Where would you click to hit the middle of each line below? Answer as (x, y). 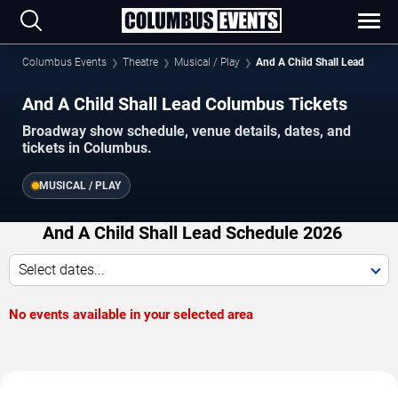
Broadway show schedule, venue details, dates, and (187, 131)
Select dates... (62, 270)
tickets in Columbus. (87, 148)
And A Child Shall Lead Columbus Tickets (185, 104)
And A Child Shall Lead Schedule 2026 (192, 233)
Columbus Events (64, 62)
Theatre (140, 62)
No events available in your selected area (131, 315)
